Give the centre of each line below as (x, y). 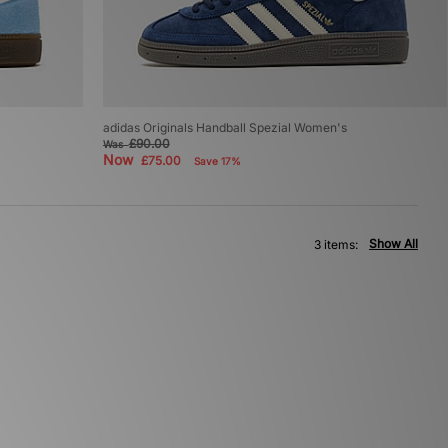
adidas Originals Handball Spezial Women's (224, 128)
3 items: (336, 245)
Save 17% (217, 161)
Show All (393, 244)
